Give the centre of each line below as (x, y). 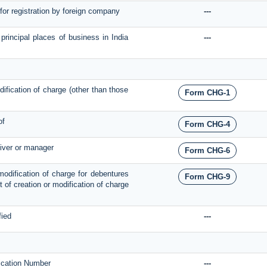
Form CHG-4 (207, 125)
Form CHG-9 (207, 177)
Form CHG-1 (207, 93)
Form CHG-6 (207, 151)
